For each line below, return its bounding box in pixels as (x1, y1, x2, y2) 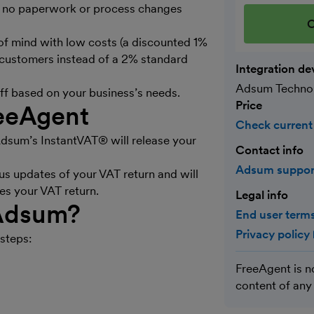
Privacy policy (235, 227, 313, 241)
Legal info (235, 188, 288, 202)
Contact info (235, 143, 303, 157)
